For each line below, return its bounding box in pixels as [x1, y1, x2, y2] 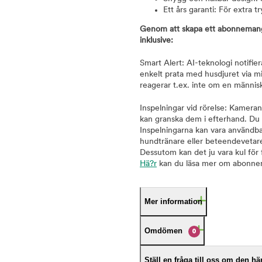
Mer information [144, 196, 202, 206]
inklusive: [140, 36, 173, 45]
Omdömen [144, 226, 182, 235]
